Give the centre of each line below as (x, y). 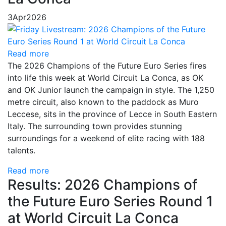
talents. (21, 150)
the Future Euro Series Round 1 (110, 201)
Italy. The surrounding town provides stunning (95, 126)
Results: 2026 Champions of (102, 184)
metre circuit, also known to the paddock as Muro (103, 102)
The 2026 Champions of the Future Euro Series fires (107, 65)
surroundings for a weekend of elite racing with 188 (106, 138)
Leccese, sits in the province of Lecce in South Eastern (112, 114)
